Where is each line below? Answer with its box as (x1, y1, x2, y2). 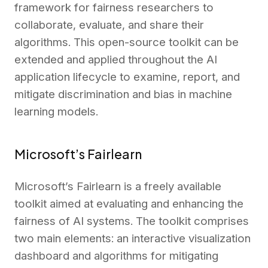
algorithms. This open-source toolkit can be (14, 35, 239, 49)
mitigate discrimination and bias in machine (14, 87, 232, 101)
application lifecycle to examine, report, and (14, 69, 240, 84)
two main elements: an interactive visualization (14, 232, 251, 246)
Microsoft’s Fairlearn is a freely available (14, 179, 221, 194)
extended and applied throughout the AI (14, 52, 217, 66)
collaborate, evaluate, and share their (14, 17, 204, 32)
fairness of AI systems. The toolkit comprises (14, 214, 249, 229)
